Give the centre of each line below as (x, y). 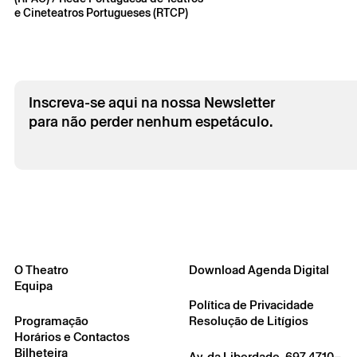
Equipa (33, 285)
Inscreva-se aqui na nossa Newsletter (152, 102)
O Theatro (41, 269)
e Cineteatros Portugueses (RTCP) (101, 12)
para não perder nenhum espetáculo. (151, 121)
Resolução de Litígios (249, 320)
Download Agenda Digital (259, 269)
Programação (51, 320)
